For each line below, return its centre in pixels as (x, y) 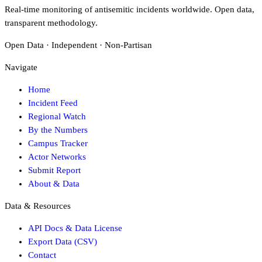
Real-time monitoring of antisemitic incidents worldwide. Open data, (130, 10)
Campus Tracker (58, 144)
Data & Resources (38, 206)
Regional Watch (57, 117)
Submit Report (54, 170)
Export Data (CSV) (63, 242)
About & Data (54, 184)
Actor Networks (57, 157)
